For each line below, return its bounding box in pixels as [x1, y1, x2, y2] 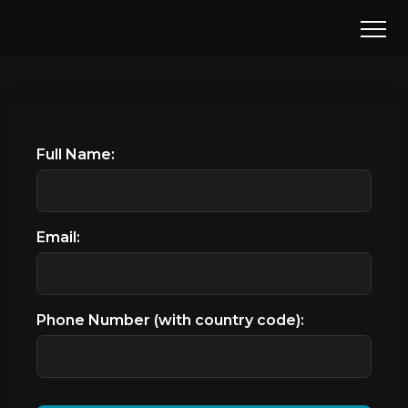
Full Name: [36, 146, 115, 163]
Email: [36, 229, 80, 246]
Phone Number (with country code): [36, 311, 304, 329]
